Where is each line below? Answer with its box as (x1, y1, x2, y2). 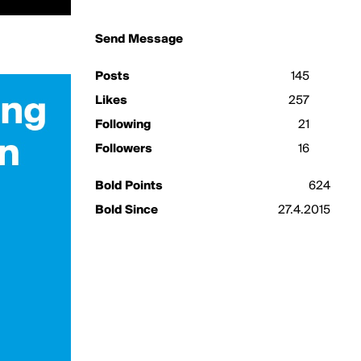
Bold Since (95, 204, 158, 217)
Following (95, 118, 151, 131)
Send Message (95, 33, 183, 46)
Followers (95, 143, 152, 156)
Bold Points (95, 180, 163, 193)
